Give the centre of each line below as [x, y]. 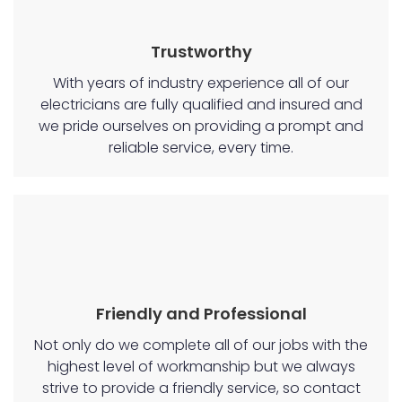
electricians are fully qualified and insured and [201, 105]
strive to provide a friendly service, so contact [201, 389]
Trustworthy [201, 52]
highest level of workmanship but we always [201, 367]
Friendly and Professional [201, 314]
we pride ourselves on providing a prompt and [201, 127]
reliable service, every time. [201, 148]
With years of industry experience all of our [201, 83]
